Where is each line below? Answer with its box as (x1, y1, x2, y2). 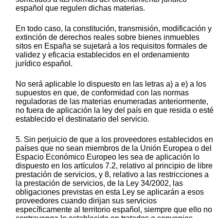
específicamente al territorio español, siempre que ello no (16, 205, 212, 214)
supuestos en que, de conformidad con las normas (16, 88, 189, 97)
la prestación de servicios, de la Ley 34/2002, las (16, 179, 183, 187)
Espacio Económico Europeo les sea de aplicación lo (16, 152, 200, 161)
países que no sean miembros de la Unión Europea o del (16, 144, 212, 152)
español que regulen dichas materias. (16, 3, 145, 12)
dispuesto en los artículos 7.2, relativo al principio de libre (16, 161, 213, 170)
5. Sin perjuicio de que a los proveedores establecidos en (16, 135, 213, 144)
